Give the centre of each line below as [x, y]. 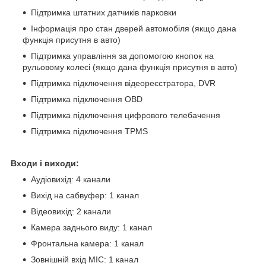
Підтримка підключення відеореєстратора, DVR [123, 83]
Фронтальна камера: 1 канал [87, 243]
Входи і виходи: [45, 163]
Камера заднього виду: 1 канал [91, 227]
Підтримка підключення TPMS [89, 131]
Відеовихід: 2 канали [71, 211]
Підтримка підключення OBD [87, 99]
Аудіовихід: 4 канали [71, 179]
